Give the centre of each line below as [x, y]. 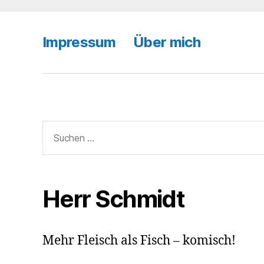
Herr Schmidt [114, 199]
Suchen [60, 127]
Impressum [79, 42]
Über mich [167, 42]
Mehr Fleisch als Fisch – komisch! [139, 241]
